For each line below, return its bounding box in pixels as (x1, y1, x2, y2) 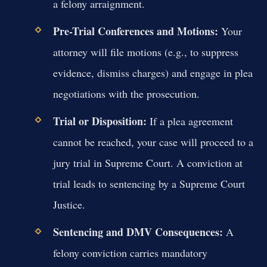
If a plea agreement (146, 114, 233, 129)
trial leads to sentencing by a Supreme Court (52, 176, 245, 191)
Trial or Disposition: (52, 113, 147, 129)
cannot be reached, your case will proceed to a (52, 135, 253, 150)
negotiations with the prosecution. (52, 86, 200, 101)
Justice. (52, 197, 85, 212)
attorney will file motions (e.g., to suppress (52, 45, 238, 60)
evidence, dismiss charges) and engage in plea (52, 66, 253, 80)
